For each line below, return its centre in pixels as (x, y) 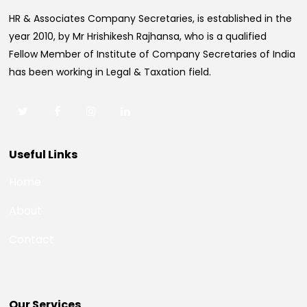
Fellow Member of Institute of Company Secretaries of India (152, 54)
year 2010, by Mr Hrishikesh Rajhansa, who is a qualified (138, 36)
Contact (32, 240)
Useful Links (44, 155)
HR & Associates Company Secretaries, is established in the (151, 19)
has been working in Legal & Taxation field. (110, 72)
